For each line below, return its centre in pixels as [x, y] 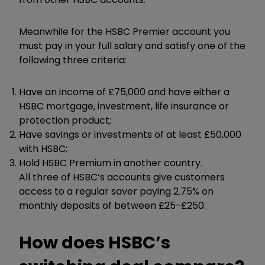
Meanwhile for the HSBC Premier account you [125, 31]
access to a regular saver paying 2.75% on [116, 191]
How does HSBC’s [95, 242]
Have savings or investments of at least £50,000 [130, 134]
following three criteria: [73, 60]
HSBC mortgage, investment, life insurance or [124, 106]
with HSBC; [43, 148]
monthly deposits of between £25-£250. [112, 205]
